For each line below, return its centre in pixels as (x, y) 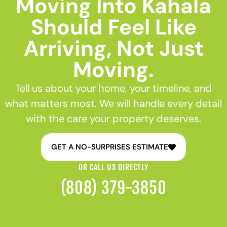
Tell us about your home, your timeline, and (113, 88)
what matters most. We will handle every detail (113, 103)
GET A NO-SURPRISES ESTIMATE (110, 147)
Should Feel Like (113, 27)
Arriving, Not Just (113, 48)
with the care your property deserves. (113, 118)
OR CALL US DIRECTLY (113, 167)
